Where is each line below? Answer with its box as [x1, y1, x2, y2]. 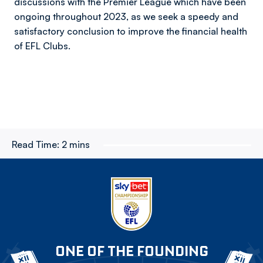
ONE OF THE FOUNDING [55, 242, 208, 260]
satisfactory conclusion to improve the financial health [14, 25, 247, 37]
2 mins [62, 139, 90, 150]
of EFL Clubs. [14, 40, 73, 52]
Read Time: [12, 139, 59, 150]
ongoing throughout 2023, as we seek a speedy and [14, 11, 238, 22]
